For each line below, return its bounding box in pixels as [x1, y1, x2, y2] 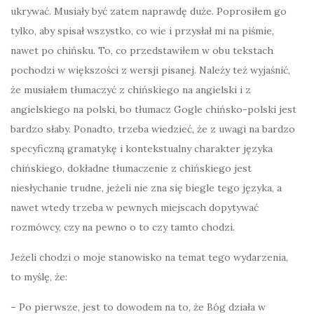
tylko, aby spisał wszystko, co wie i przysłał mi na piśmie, [11, 25, 274, 38]
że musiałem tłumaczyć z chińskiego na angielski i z [11, 83, 251, 97]
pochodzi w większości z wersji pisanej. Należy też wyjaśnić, [11, 64, 290, 77]
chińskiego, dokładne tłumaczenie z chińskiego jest [11, 162, 252, 175]
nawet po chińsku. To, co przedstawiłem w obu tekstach [11, 44, 273, 57]
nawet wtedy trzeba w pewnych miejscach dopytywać [11, 201, 259, 214]
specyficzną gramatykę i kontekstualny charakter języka [11, 142, 273, 156]
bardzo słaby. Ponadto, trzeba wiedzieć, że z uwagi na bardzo [11, 123, 295, 136]
